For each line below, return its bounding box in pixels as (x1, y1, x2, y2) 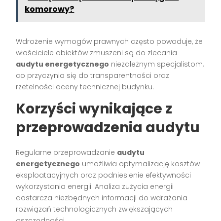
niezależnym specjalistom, (109, 59, 204, 70)
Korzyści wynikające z (16, 99, 173, 119)
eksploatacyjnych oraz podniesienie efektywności (16, 170, 191, 181)
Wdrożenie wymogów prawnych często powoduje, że (16, 37, 203, 47)
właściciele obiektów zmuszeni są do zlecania (16, 48, 178, 58)
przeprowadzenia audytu (16, 118, 200, 138)
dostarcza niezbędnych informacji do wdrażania (16, 193, 188, 203)
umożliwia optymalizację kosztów (80, 159, 200, 169)
